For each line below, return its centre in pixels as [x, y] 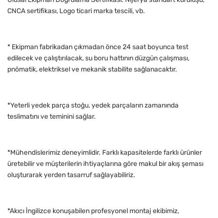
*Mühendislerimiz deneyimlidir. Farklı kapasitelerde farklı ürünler [105, 153]
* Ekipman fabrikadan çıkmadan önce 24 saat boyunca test [98, 47]
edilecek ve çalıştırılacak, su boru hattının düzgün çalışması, [98, 58]
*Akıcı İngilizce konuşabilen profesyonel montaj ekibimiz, [93, 211]
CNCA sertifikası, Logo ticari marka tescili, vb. [76, 11]
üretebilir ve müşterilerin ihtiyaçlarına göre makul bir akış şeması [105, 164]
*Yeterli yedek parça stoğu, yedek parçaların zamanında [93, 106]
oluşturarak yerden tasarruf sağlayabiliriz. [71, 175]
